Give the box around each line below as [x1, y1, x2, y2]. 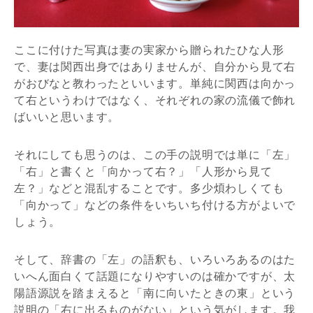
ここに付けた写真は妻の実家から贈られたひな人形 [14, 42, 284, 58]
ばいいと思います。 [14, 109, 120, 125]
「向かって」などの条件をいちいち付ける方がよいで [14, 197, 296, 213]
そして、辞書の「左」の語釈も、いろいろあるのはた [14, 252, 296, 268]
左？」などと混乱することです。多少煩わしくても [14, 180, 284, 196]
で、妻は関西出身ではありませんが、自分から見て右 [14, 59, 296, 75]
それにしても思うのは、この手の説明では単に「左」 [14, 147, 296, 163]
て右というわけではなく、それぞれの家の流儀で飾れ [14, 92, 296, 108]
